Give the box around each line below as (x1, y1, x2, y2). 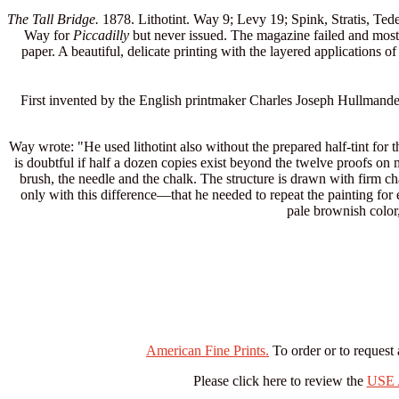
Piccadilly (72, 27, 129, 43)
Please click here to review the (192, 372, 367, 388)
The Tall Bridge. (7, 11, 99, 27)
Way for (23, 27, 73, 43)
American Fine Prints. (146, 342, 269, 358)
